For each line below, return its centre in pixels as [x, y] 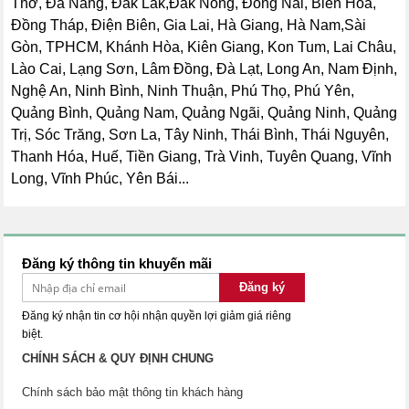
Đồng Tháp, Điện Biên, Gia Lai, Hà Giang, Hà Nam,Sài [189, 26]
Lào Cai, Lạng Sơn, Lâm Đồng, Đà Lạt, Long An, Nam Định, [204, 69]
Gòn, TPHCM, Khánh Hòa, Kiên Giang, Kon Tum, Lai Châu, [204, 47]
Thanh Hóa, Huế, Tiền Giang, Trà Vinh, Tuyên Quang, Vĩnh [202, 157]
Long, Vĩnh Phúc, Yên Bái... [100, 179]
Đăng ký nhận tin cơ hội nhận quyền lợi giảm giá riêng [157, 316]
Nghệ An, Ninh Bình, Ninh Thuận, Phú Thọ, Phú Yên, [183, 91]
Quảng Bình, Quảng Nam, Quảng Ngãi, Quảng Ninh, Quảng [204, 113]
